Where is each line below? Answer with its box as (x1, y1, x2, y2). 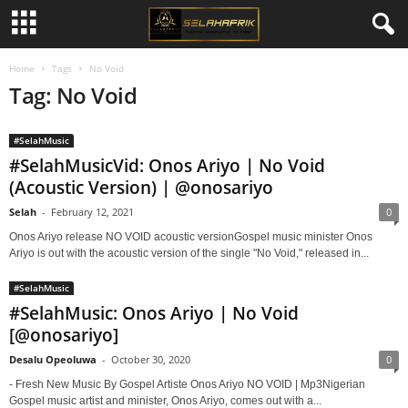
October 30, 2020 (111, 352, 190, 366)
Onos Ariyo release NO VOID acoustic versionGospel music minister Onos (9, 230, 372, 243)
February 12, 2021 (51, 205, 134, 219)
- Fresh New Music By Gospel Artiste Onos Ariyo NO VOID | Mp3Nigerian (9, 378, 365, 391)
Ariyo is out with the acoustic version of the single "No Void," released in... (9, 247, 369, 260)
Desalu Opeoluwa (9, 352, 97, 366)
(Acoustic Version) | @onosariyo (9, 176, 273, 199)
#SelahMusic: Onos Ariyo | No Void (9, 301, 299, 325)
